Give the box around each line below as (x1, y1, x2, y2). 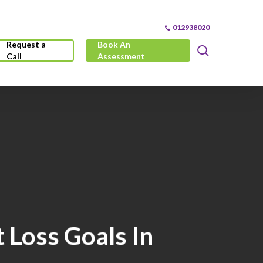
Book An (97, 39, 130, 49)
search (208, 42, 243, 57)
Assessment (97, 51, 145, 61)
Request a (6, 39, 46, 49)
